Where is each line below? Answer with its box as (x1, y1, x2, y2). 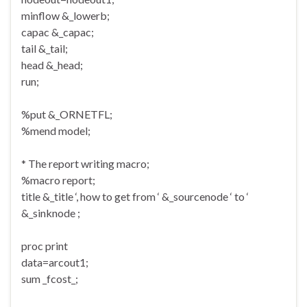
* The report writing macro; (21, 157, 149, 171)
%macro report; (21, 173, 95, 187)
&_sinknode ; (21, 206, 80, 220)
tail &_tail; (21, 42, 68, 56)
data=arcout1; (21, 256, 88, 269)
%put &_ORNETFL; (21, 108, 112, 121)
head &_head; (21, 58, 83, 72)
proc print (21, 239, 68, 253)
